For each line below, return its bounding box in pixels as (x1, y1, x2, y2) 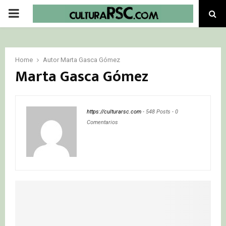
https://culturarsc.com (87, 108, 141, 115)
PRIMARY (8, 6, 59, 20)
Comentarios (87, 119, 118, 126)
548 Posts (146, 108, 171, 115)
